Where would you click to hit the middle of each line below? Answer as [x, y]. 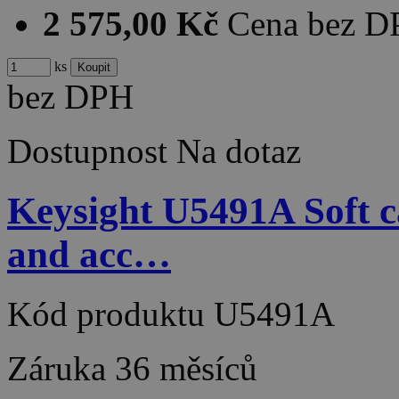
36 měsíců [186, 368]
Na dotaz [239, 151]
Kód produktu [110, 313]
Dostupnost [87, 151]
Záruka [61, 368]
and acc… [89, 254]
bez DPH [70, 96]
